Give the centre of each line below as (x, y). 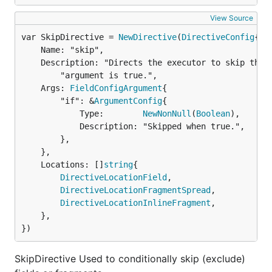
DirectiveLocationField (114, 177)
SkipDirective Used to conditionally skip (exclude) (130, 259)
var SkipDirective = (70, 37)
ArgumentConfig (128, 101)
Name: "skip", (31, 50)
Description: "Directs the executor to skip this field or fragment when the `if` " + (31, 63)
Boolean (213, 114)
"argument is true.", (41, 75)
